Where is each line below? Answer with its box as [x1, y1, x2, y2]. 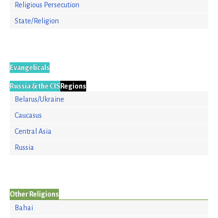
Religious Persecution [15, 1, 79, 9]
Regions [60, 82, 86, 90]
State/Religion [15, 17, 59, 25]
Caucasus [15, 111, 42, 119]
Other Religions [10, 190, 59, 198]
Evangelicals [10, 64, 50, 72]
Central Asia [15, 127, 52, 135]
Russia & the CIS [10, 82, 60, 90]
